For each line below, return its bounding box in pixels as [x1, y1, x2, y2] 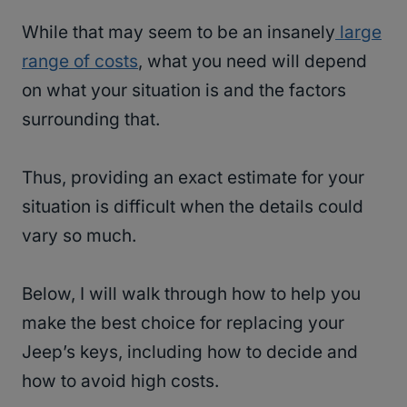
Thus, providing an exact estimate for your [22, 167, 364, 189]
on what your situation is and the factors [22, 80, 346, 102]
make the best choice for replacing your [22, 313, 344, 334]
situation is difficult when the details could [22, 196, 363, 218]
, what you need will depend [138, 51, 367, 73]
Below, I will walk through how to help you [22, 283, 361, 305]
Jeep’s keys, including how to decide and [22, 342, 358, 363]
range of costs [22, 51, 138, 73]
